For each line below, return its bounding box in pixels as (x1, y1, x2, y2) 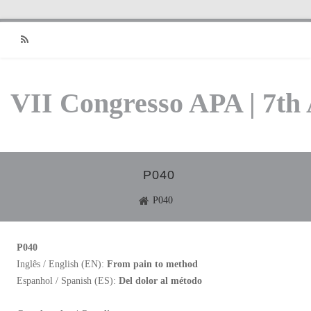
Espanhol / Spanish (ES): (17, 276, 119, 286)
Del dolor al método (119, 276, 202, 286)
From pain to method (107, 259, 198, 269)
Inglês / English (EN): (17, 259, 107, 269)
